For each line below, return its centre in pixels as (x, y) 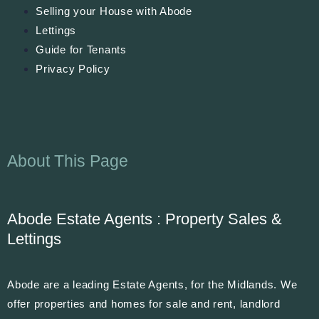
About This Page (68, 161)
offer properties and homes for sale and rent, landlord (144, 304)
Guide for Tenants (81, 49)
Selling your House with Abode (114, 11)
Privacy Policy (73, 68)
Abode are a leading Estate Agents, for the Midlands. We (152, 285)
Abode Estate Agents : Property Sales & (145, 219)
